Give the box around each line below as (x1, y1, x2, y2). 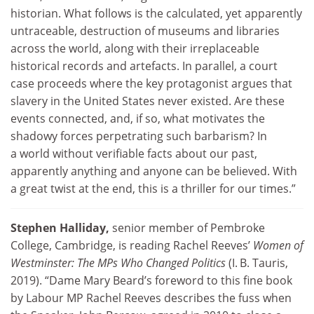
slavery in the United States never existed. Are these (11, 93, 285, 109)
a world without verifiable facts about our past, (11, 146, 257, 162)
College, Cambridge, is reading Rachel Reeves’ (11, 238, 253, 254)
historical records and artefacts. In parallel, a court (11, 58, 278, 74)
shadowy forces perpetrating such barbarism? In (11, 128, 267, 144)
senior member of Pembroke (109, 220, 265, 236)
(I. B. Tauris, (226, 255, 288, 271)
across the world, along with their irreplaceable (11, 41, 259, 57)
